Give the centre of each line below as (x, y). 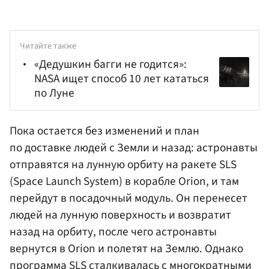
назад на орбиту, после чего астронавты (113, 231)
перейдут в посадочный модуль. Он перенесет (128, 198)
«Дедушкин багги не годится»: (110, 65)
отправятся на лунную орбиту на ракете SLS (123, 164)
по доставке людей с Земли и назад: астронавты (134, 147)
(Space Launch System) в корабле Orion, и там (124, 181)
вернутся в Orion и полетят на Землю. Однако (126, 248)
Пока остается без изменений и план (104, 131)
